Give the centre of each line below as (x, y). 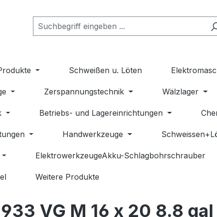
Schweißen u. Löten (106, 70)
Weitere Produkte (67, 177)
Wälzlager (181, 92)
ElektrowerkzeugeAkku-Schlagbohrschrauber (121, 156)
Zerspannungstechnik (84, 92)
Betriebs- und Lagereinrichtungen (101, 113)
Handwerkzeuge (93, 134)
